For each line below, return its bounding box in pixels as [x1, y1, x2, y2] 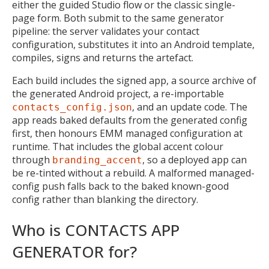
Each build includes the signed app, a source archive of [12, 74, 256, 88]
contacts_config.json [12, 101, 132, 113]
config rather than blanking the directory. [12, 193, 198, 207]
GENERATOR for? [12, 241, 137, 263]
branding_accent [52, 154, 142, 166]
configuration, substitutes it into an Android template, [12, 38, 255, 52]
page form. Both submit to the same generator [12, 11, 224, 25]
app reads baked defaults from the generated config [12, 113, 247, 127]
